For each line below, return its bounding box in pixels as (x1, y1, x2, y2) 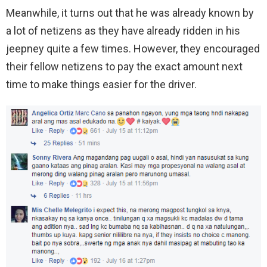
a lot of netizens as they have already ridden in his (6, 24, 240, 38)
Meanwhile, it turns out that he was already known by (6, 7, 254, 20)
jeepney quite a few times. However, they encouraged (6, 42, 260, 55)
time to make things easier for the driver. (6, 78, 197, 91)
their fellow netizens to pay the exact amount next (6, 60, 243, 73)
